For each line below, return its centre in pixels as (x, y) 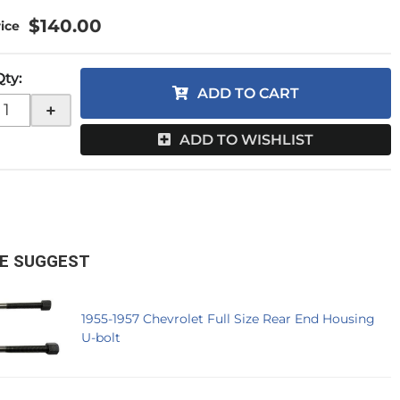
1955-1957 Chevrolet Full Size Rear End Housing (229, 318)
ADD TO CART (249, 93)
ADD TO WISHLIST (247, 140)
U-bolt (101, 337)
